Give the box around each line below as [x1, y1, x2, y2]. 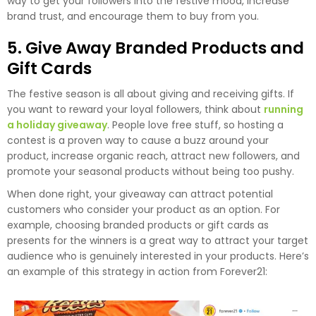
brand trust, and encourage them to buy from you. [7, 8, 259, 23]
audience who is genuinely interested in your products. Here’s [7, 248, 309, 263]
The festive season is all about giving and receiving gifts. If [7, 86, 294, 101]
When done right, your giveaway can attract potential [7, 186, 273, 201]
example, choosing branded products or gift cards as [7, 217, 269, 232]
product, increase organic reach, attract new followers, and [7, 148, 300, 163]
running [264, 102, 303, 116]
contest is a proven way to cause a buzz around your [7, 133, 269, 147]
